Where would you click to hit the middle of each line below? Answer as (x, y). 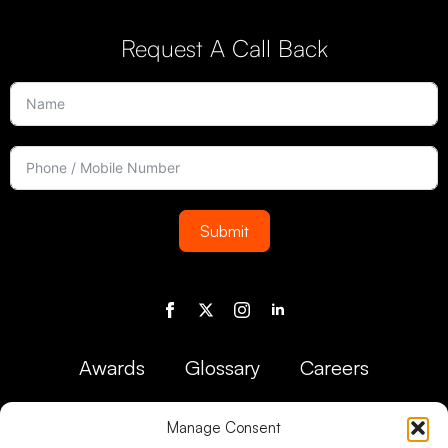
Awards (112, 367)
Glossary (222, 367)
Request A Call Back (224, 48)
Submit (224, 231)
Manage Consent (224, 427)
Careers (334, 367)
